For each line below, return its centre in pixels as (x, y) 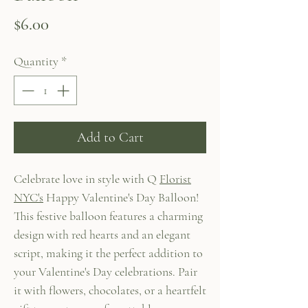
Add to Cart (110, 137)
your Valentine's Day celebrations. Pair (106, 272)
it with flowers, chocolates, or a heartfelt (110, 290)
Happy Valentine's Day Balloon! (121, 197)
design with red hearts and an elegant (102, 234)
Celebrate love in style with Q (87, 179)
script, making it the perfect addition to (108, 253)
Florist (175, 179)
